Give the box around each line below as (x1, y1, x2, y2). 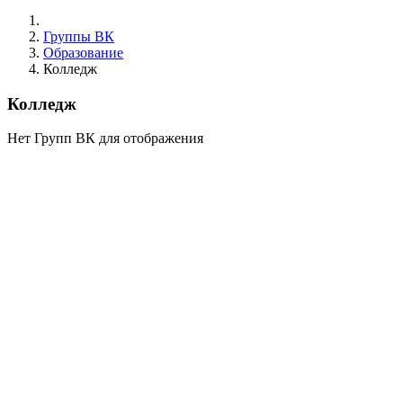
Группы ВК (43, 29, 114, 44)
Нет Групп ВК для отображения (7, 130, 203, 147)
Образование (43, 45, 123, 60)
